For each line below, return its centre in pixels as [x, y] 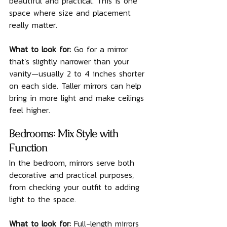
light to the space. [43, 199]
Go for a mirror [102, 49]
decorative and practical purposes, [73, 175]
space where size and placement [71, 13]
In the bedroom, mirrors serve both [73, 163]
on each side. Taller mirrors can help [77, 86]
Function [28, 149]
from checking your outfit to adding [76, 187]
